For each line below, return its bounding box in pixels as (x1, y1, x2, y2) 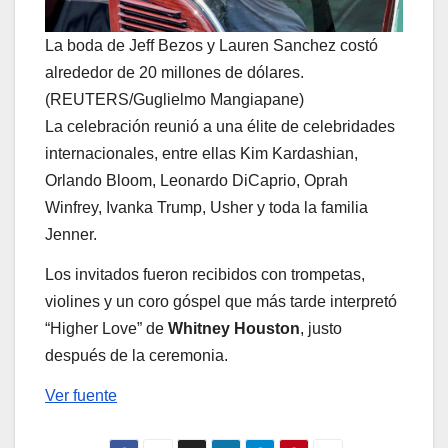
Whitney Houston (168, 319, 300, 337)
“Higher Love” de (45, 319, 168, 337)
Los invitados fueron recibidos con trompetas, (45, 265, 365, 283)
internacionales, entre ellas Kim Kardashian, (45, 145, 358, 163)
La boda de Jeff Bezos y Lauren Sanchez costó (45, 37, 378, 55)
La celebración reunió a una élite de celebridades (45, 118, 395, 136)
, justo (300, 319, 342, 337)
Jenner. (45, 226, 97, 244)
